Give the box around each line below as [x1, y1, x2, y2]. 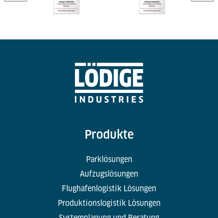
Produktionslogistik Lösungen [57, 199, 161, 208]
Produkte [84, 127, 134, 142]
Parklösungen [86, 155, 132, 164]
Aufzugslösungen [80, 169, 138, 179]
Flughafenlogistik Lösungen [62, 184, 156, 194]
